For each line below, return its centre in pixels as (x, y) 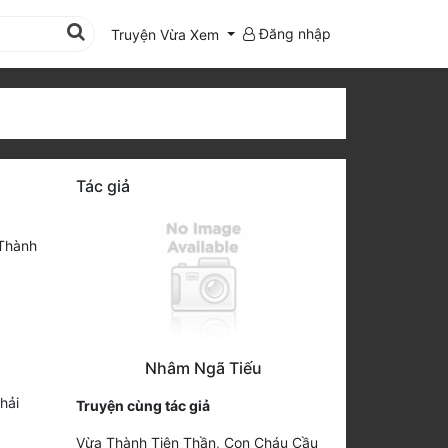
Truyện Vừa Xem (165, 34)
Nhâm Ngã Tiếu (203, 367)
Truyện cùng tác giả (143, 405)
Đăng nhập (293, 33)
